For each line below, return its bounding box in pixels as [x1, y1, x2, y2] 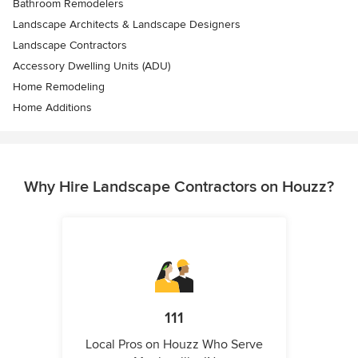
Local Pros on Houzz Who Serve [86, 336, 263, 352]
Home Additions [13, 100, 92, 114]
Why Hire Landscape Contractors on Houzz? [24, 177, 334, 197]
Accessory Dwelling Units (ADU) [13, 58, 170, 73]
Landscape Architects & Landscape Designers [13, 17, 241, 31]
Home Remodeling [13, 79, 105, 93]
